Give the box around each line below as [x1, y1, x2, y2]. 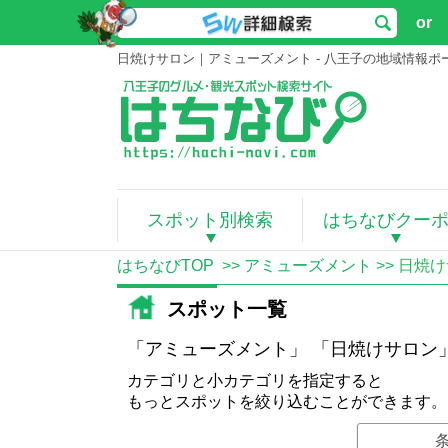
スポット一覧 [167, 298, 287, 321]
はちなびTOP [117, 257, 214, 274]
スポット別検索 [146, 210, 273, 230]
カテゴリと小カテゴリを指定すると [127, 372, 383, 389]
